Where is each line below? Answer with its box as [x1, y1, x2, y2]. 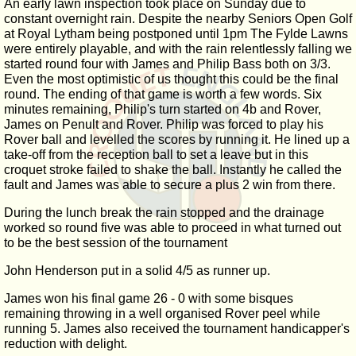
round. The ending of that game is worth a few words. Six [4, 87, 322, 101]
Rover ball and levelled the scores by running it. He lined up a [4, 133, 350, 146]
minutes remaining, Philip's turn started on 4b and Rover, [4, 103, 321, 116]
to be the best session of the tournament [4, 236, 227, 250]
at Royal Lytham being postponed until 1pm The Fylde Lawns [4, 27, 348, 41]
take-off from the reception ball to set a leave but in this [4, 148, 308, 161]
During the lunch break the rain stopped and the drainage [4, 206, 324, 219]
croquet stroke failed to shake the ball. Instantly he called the [4, 163, 342, 176]
